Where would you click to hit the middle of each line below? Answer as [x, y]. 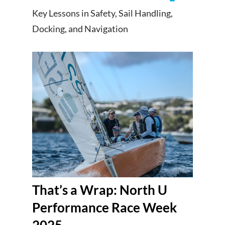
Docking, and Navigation [80, 29]
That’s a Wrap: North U [100, 190]
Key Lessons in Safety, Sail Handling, [102, 13]
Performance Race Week [104, 207]
